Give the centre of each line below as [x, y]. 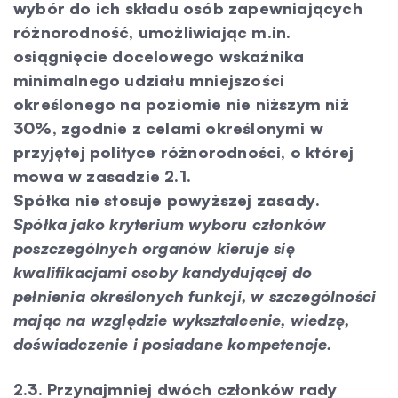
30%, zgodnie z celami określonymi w [169, 128]
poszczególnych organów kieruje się [154, 248]
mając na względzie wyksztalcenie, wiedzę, [182, 320]
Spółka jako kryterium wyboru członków [170, 224]
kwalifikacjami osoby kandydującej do [163, 272]
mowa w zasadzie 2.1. [102, 176]
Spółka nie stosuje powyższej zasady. [167, 200]
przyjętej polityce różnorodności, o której [184, 152]
